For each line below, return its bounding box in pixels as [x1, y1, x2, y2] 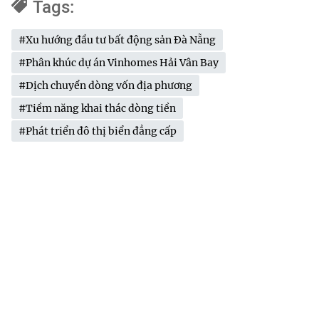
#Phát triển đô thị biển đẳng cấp [19, 124, 177, 137]
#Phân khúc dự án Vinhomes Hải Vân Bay [19, 56, 219, 69]
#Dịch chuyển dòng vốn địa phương [19, 78, 192, 92]
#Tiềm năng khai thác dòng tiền [19, 101, 176, 115]
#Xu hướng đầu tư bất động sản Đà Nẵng [19, 33, 216, 46]
